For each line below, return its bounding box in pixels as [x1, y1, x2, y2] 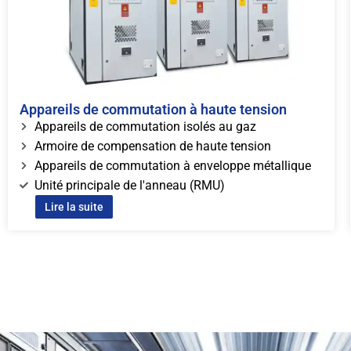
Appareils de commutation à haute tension [20, 101, 287, 118]
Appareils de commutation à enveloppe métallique [34, 158, 311, 174]
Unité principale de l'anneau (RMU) [34, 178, 225, 194]
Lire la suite [45, 201, 103, 214]
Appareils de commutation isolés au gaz [34, 119, 256, 135]
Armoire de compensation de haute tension [34, 139, 271, 154]
